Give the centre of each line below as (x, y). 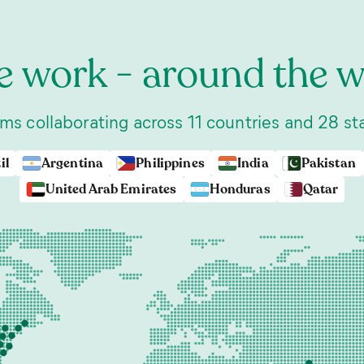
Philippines (170, 163)
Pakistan (328, 163)
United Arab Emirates (111, 189)
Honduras (240, 189)
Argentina (72, 163)
